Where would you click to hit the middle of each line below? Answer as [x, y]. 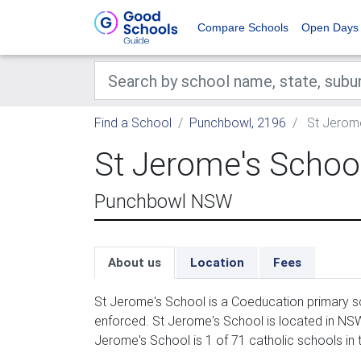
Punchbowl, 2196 [238, 122]
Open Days [330, 27]
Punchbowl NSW [164, 201]
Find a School [133, 122]
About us [135, 262]
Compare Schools [243, 27]
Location [217, 262]
